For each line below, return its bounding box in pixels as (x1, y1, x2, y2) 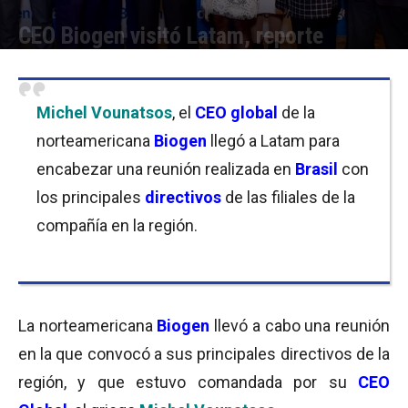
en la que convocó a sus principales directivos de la (18, 344, 390, 363)
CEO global (195, 103, 278, 122)
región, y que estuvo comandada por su (18, 372, 358, 392)
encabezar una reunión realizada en (36, 159, 295, 178)
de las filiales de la (225, 188, 355, 207)
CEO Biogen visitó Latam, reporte (18, 22, 323, 49)
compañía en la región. (36, 216, 198, 235)
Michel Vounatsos (36, 103, 172, 122)
